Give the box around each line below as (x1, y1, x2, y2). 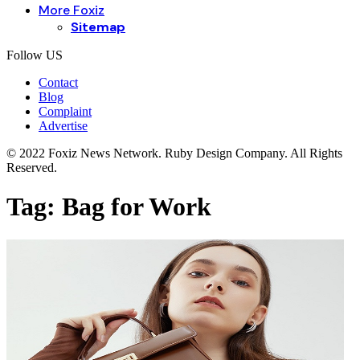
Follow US (6, 48, 63, 62)
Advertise (39, 119, 88, 133)
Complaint (39, 104, 92, 118)
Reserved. (6, 161, 57, 174)
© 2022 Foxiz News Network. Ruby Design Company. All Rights (6, 146, 342, 160)
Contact (39, 76, 78, 89)
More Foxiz (39, 2, 104, 18)
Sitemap (71, 18, 125, 35)
